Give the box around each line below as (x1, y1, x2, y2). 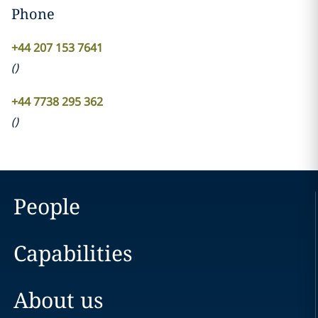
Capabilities (13, 238, 133, 268)
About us (13, 285, 104, 314)
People (13, 192, 80, 221)
